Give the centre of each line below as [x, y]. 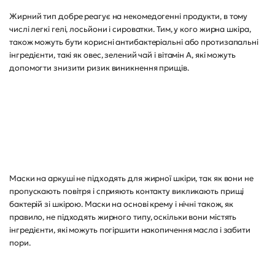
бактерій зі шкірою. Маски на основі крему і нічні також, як [122, 204]
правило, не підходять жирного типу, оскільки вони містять [123, 217]
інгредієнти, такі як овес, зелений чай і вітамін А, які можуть [122, 55]
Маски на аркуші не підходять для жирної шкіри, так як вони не [131, 178]
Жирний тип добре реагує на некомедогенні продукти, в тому [129, 16]
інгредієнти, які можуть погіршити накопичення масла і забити [130, 230]
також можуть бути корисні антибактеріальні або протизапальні [134, 42]
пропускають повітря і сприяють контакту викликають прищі [127, 191]
